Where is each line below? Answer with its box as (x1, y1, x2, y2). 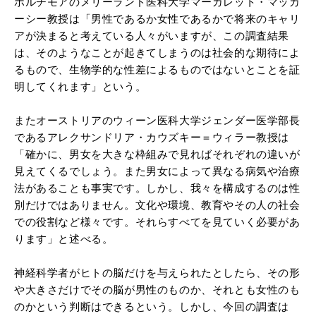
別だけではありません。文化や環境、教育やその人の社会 (14, 198, 300, 211)
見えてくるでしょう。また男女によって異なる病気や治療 (14, 164, 300, 177)
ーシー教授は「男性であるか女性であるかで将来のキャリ (14, 12, 300, 25)
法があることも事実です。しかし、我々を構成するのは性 (14, 181, 300, 194)
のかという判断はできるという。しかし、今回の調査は (14, 300, 290, 312)
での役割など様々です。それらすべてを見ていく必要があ (14, 215, 300, 228)
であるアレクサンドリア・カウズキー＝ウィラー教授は (14, 130, 290, 143)
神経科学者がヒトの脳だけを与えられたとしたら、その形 (14, 266, 300, 279)
